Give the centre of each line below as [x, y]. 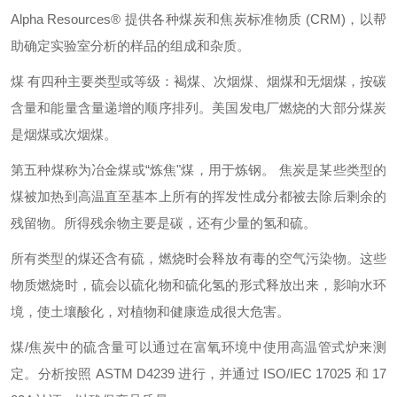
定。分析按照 [53, 373]
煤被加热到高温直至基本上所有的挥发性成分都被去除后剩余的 [198, 196]
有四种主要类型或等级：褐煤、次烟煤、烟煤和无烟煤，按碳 [207, 81]
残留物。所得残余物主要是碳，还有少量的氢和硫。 [163, 222]
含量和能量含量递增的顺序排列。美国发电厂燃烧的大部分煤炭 [198, 107]
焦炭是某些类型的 [333, 169]
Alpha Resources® [68, 19]
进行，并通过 [221, 373]
